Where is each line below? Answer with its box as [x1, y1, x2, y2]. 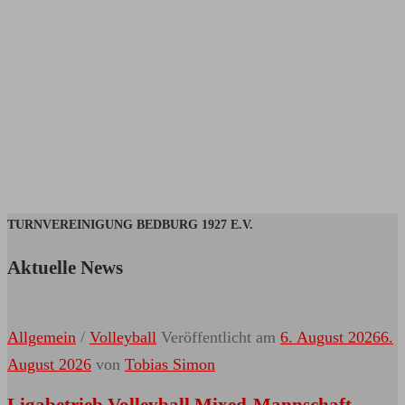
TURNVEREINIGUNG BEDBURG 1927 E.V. [7, 216, 253, 231]
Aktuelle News [7, 257, 123, 279]
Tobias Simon [125, 354, 215, 373]
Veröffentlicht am [161, 327, 280, 346]
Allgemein [7, 327, 76, 346]
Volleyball [89, 327, 156, 346]
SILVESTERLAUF [125, 144, 282, 166]
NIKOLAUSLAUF [126, 50, 278, 72]
